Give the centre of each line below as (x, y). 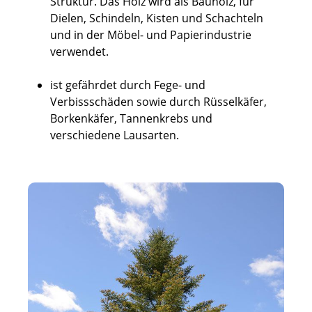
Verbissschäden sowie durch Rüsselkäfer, (158, 101)
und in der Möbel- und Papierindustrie (151, 34)
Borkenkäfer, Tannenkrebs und (131, 118)
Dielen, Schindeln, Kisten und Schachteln (157, 18)
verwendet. (79, 51)
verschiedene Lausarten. (115, 135)
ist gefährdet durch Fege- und (128, 85)
